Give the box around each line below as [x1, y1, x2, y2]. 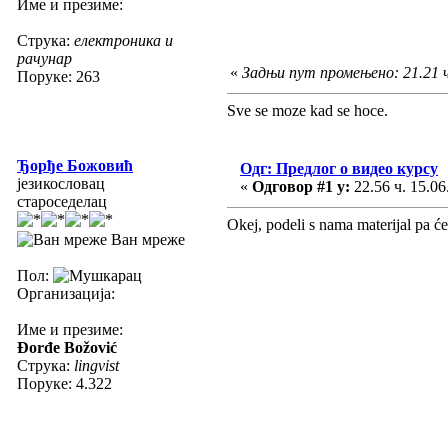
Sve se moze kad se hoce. [227, 101, 388, 119]
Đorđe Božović [17, 338, 117, 356]
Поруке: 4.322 [17, 374, 112, 392]
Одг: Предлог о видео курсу [240, 159, 438, 177]
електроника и [74, 31, 173, 49]
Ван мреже [107, 230, 185, 248]
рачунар [17, 49, 72, 67]
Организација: [17, 284, 115, 302]
